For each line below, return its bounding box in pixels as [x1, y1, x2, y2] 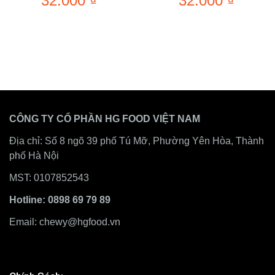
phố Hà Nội [9, 150, 59, 161]
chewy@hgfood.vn [39, 217, 120, 227]
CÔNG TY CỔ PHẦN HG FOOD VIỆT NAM [9, 114, 200, 124]
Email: [9, 217, 39, 227]
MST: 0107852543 [9, 172, 89, 183]
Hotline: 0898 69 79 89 [9, 195, 110, 205]
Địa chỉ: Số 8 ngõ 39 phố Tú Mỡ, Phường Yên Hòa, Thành [9, 136, 264, 146]
